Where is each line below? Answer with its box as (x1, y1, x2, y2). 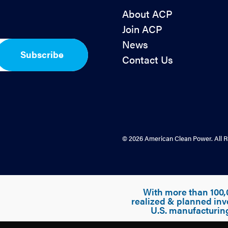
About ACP (122, 6, 173, 21)
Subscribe (20, 48, 64, 61)
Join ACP (122, 21, 162, 36)
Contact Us (122, 52, 173, 67)
